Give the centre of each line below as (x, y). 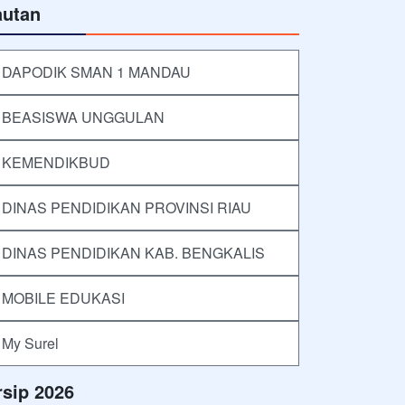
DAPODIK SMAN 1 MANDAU (96, 72)
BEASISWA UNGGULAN (83, 118)
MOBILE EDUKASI (63, 298)
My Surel (30, 344)
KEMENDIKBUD (56, 163)
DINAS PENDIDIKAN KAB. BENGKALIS (133, 253)
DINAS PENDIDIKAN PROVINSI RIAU (127, 208)
